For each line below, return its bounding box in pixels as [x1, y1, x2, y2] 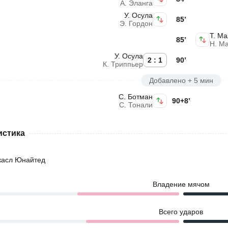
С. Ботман [119, 93, 153, 101]
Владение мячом [153, 180, 210, 188]
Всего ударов [159, 208, 203, 216]
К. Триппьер [103, 60, 143, 68]
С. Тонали [119, 101, 153, 109]
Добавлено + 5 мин [149, 76, 213, 84]
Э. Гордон [120, 19, 153, 27]
